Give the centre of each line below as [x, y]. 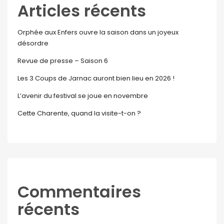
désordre [33, 43]
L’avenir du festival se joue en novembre [83, 96]
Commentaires [79, 192]
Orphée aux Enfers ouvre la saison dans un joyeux [98, 32]
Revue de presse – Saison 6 [63, 61]
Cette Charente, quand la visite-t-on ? [79, 113]
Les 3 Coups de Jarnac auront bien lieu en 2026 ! [96, 78]
